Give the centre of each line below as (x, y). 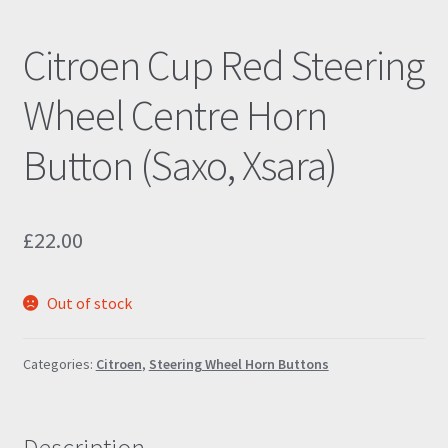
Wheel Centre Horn (174, 115)
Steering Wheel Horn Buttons (238, 364)
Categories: (59, 364)
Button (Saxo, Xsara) (179, 165)
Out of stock (90, 302)
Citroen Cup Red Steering (223, 65)
